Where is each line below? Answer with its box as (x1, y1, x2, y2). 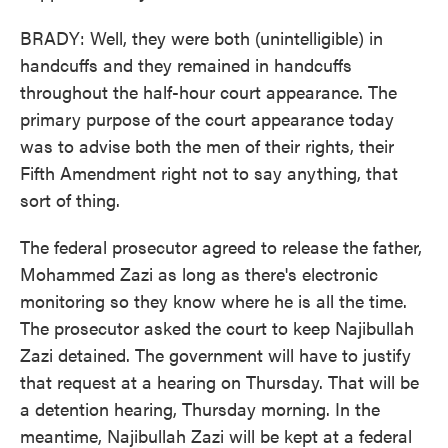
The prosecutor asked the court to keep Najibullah (20, 315, 414, 340)
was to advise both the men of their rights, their (20, 133, 394, 158)
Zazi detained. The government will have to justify (20, 342, 411, 367)
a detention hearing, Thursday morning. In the (20, 396, 380, 421)
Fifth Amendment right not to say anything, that (20, 160, 398, 185)
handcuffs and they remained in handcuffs (20, 52, 352, 77)
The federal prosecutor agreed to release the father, (20, 234, 422, 259)
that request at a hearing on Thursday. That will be (20, 369, 419, 394)
